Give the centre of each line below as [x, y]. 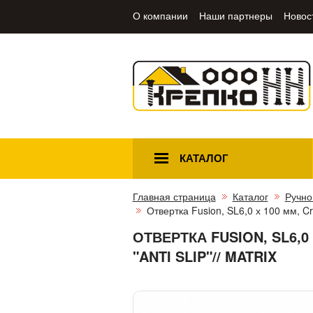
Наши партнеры [235, 15]
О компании [160, 15]
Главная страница [174, 197]
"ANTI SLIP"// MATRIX [204, 256]
